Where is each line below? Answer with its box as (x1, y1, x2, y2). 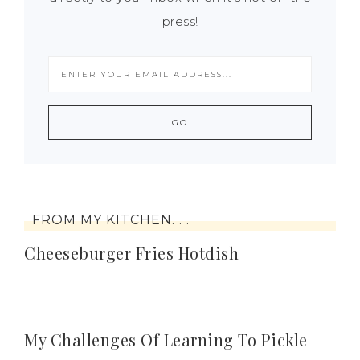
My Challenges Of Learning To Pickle (24, 329, 308, 350)
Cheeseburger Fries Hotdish (24, 242, 239, 264)
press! (162, 14, 198, 29)
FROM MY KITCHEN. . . (32, 212, 190, 227)
